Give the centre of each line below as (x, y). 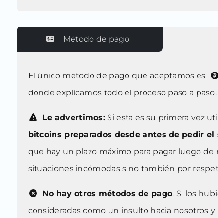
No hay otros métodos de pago (106, 194)
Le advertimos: (73, 118)
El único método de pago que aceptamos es (118, 76)
